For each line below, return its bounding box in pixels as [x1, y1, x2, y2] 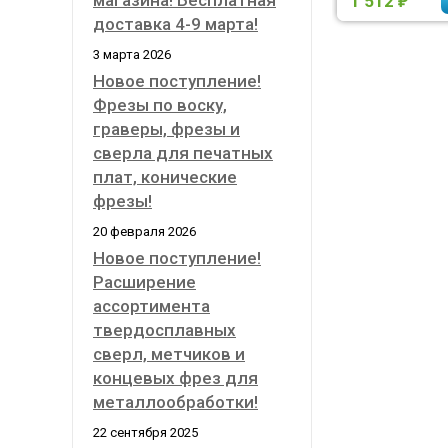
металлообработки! [93, 392, 258, 412]
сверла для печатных [93, 143, 273, 163]
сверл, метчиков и [93, 344, 245, 364]
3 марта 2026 [93, 47, 171, 62]
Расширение [93, 272, 196, 292]
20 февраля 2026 [93, 224, 196, 239]
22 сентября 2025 [93, 425, 198, 440]
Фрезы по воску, [93, 95, 227, 115]
